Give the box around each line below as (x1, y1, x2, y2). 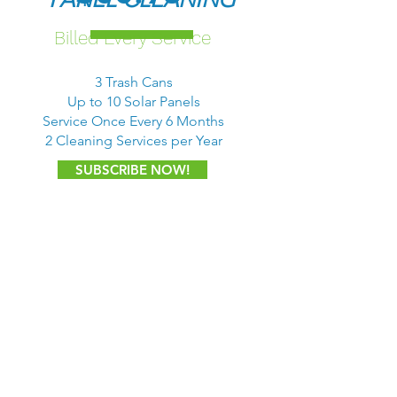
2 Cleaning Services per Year (44, 132, 222, 149)
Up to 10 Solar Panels (66, 93, 200, 110)
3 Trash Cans (94, 74, 173, 90)
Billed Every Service (54, 27, 211, 49)
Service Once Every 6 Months (43, 113, 224, 129)
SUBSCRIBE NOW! (75, 161, 190, 178)
